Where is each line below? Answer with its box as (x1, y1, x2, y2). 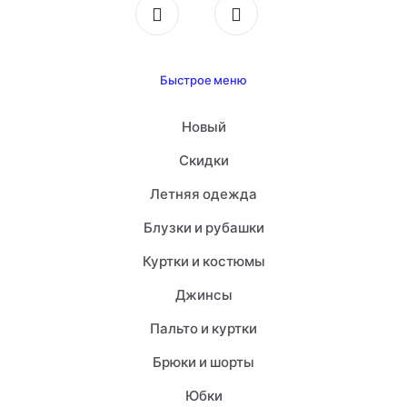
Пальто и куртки (150, 319, 257, 336)
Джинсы (174, 285, 233, 303)
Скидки (178, 151, 229, 168)
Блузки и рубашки (143, 218, 264, 235)
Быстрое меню (160, 73, 247, 87)
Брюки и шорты (153, 352, 254, 370)
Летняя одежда (150, 184, 257, 202)
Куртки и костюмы (142, 252, 265, 269)
